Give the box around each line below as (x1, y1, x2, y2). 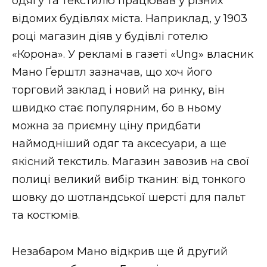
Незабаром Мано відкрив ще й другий (12, 244, 228, 258)
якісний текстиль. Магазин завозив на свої (12, 155, 250, 169)
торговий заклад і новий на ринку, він (12, 83, 225, 97)
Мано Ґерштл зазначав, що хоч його (12, 66, 212, 79)
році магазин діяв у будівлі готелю (12, 30, 208, 44)
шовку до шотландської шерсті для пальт (12, 191, 246, 204)
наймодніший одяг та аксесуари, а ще (12, 137, 226, 151)
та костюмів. (12, 209, 80, 222)
